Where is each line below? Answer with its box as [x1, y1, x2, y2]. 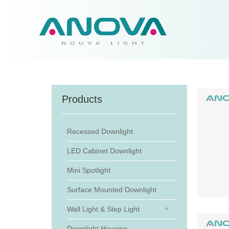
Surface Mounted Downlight [66, 186, 156, 194]
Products [61, 94, 102, 105]
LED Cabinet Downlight [66, 147, 142, 155]
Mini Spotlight [66, 166, 110, 174]
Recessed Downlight [66, 127, 133, 135]
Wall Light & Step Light [66, 205, 140, 213]
